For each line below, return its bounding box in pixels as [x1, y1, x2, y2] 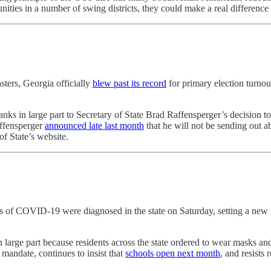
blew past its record [93, 77, 166, 88]
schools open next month [125, 248, 220, 259]
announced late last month [45, 120, 144, 131]
